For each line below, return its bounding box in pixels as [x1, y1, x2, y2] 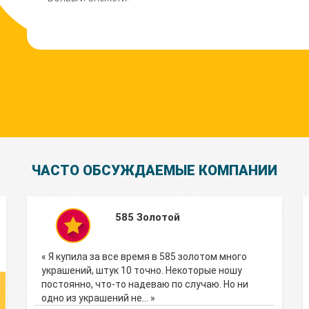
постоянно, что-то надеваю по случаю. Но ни [41, 279, 248, 290]
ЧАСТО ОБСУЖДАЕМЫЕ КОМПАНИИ [32, 162, 277, 179]
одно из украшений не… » [41, 292, 155, 303]
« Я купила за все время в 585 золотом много [41, 251, 247, 262]
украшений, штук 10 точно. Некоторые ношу [41, 265, 242, 276]
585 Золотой [115, 211, 180, 223]
